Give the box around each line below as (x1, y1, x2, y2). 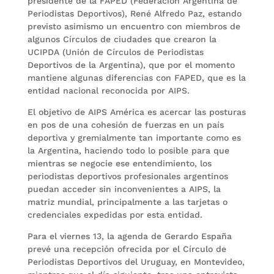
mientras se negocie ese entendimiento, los (27, 158, 212, 168)
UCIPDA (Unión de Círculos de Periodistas (27, 47, 204, 57)
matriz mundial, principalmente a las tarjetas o (27, 197, 228, 207)
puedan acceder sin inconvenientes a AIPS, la (27, 184, 221, 194)
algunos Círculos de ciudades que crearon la (27, 34, 217, 44)
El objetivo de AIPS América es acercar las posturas (27, 107, 246, 117)
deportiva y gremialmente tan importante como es (27, 133, 241, 143)
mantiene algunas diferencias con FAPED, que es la (27, 73, 246, 83)
